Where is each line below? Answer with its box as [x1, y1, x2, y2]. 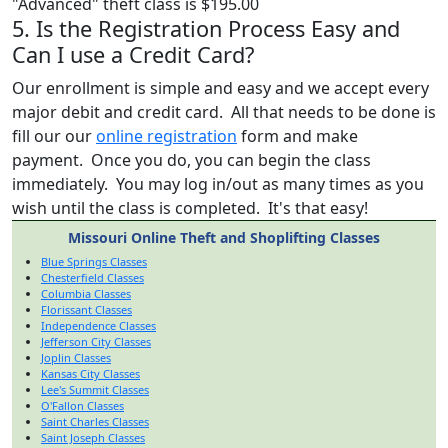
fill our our [12, 124, 96, 147]
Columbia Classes [41, 285, 131, 301]
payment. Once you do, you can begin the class [12, 148, 371, 171]
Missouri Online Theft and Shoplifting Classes [68, 227, 380, 247]
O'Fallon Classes [41, 397, 124, 413]
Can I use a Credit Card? [12, 39, 254, 69]
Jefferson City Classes [41, 333, 151, 349]
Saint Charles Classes [41, 413, 149, 429]
